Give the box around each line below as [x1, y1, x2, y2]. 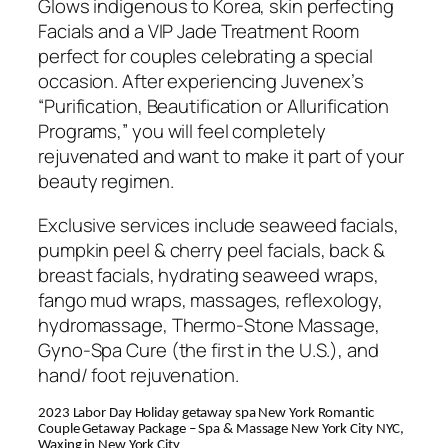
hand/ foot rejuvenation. [38, 361, 239, 388]
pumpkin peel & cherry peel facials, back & [38, 236, 385, 263]
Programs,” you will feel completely [38, 118, 326, 145]
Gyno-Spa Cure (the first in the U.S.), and [38, 336, 379, 363]
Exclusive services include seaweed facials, [38, 211, 399, 238]
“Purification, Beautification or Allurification [38, 93, 390, 120]
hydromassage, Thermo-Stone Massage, [38, 311, 380, 338]
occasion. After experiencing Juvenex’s [38, 68, 365, 95]
